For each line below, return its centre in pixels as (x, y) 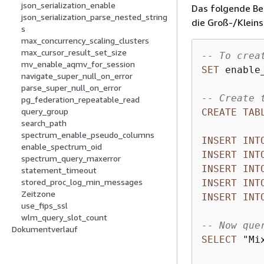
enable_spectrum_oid (62, 147)
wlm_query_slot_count (64, 217)
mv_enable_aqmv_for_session (78, 64)
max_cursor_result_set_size (74, 52)
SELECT (219, 239)
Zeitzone (38, 194)
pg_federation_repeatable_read (80, 100)
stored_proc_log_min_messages (82, 182)
